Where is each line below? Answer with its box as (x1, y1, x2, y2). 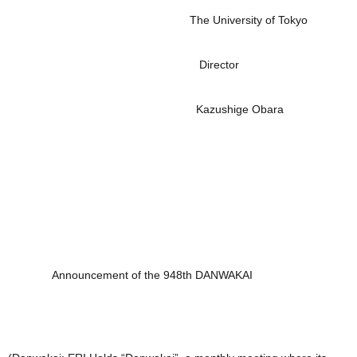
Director (8, 58, 239, 72)
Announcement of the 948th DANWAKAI (8, 269, 253, 282)
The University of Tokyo (8, 14, 308, 27)
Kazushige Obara (8, 103, 284, 116)
